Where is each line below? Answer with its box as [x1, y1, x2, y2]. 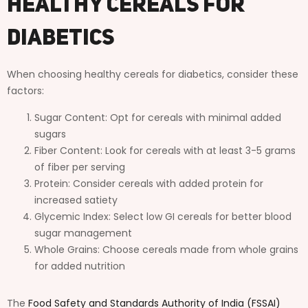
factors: [7, 83, 44, 98]
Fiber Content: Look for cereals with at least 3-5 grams [34, 143, 296, 157]
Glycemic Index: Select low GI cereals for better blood [34, 209, 291, 223]
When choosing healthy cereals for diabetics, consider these [7, 67, 298, 81]
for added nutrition [34, 258, 125, 273]
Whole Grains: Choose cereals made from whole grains [34, 242, 298, 256]
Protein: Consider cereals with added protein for [34, 176, 263, 190]
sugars [34, 126, 66, 141]
